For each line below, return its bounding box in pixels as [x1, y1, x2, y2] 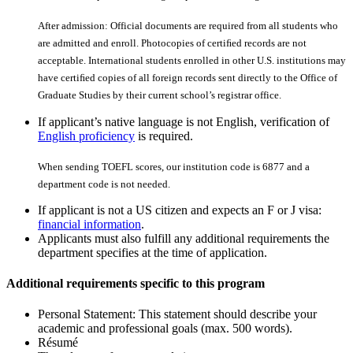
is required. [135, 128, 193, 143]
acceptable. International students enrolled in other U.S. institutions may [38, 54, 346, 67]
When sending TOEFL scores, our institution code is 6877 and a [38, 160, 310, 173]
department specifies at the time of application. [38, 245, 267, 259]
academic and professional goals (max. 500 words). [38, 321, 292, 336]
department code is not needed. [38, 177, 170, 190]
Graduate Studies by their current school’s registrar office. [38, 89, 281, 102]
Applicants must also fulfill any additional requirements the [38, 231, 329, 245]
